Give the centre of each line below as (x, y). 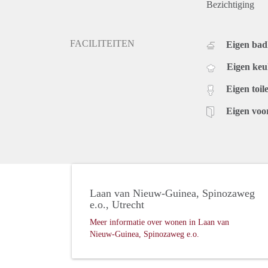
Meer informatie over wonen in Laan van (159, 223)
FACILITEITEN (102, 44)
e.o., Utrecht (117, 205)
